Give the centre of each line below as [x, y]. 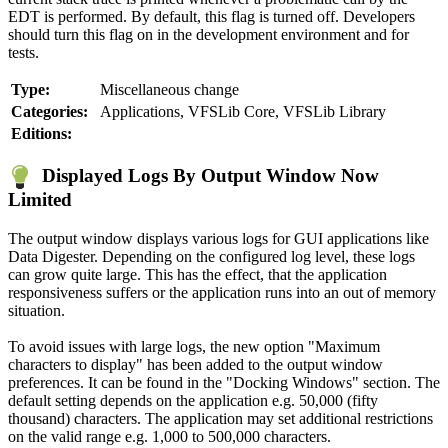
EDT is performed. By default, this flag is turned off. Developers [211, 17]
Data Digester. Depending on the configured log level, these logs [211, 256]
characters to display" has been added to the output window [195, 364]
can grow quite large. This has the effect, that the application [197, 274]
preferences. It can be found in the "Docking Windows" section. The [224, 382]
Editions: [41, 134]
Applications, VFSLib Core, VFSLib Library [243, 112]
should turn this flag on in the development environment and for [208, 35]
